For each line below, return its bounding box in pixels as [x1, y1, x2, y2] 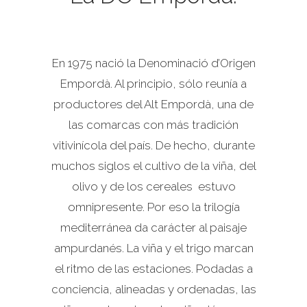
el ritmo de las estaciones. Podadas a [54, 262, 253, 275]
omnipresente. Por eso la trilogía [67, 200, 240, 214]
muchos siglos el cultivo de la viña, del [51, 159, 256, 173]
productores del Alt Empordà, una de [53, 97, 254, 111]
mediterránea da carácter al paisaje [60, 221, 247, 234]
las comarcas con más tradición [69, 118, 238, 132]
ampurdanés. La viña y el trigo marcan [53, 241, 254, 255]
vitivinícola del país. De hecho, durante [52, 138, 255, 152]
